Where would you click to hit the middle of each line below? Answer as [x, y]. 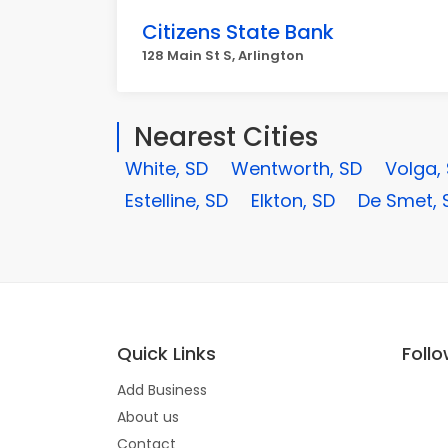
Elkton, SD [293, 200]
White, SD [166, 168]
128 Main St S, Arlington [223, 55]
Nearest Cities [226, 137]
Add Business [162, 390]
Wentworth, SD [296, 168]
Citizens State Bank [238, 32]
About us [148, 417]
